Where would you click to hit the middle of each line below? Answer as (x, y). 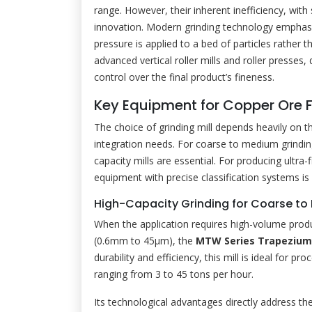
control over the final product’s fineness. (184, 77)
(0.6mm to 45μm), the (145, 241)
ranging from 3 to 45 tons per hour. (174, 274)
